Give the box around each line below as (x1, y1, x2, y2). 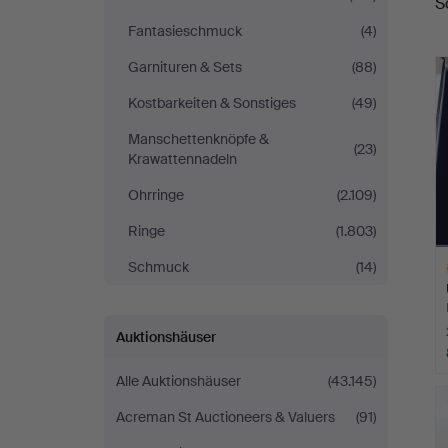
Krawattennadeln (128, 150, 237, 168)
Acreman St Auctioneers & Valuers (116, 408, 335, 426)
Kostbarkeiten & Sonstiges (128, 94, 296, 112)
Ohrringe (128, 186, 184, 204)
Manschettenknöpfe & (128, 130, 269, 148)
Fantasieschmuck (128, 22, 242, 40)
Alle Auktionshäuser (116, 372, 241, 390)
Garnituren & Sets (128, 58, 242, 76)
